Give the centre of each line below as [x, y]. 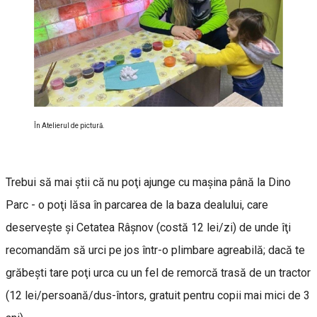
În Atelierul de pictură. [69, 125]
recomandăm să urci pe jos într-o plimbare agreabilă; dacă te [155, 250]
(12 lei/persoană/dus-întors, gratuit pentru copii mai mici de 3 [158, 295]
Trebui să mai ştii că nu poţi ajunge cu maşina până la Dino [148, 182]
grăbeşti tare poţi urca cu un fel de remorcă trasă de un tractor [158, 272]
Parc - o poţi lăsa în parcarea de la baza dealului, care [137, 204]
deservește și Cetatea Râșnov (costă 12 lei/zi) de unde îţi [148, 227]
